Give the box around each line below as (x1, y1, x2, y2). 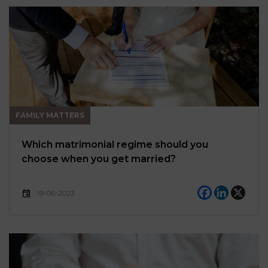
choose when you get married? (22, 153, 176, 165)
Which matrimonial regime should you (22, 139, 208, 151)
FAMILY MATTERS (16, 111, 84, 120)
